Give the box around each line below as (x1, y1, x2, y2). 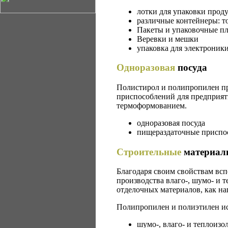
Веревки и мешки (137, 34, 198, 43)
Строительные (117, 146, 181, 157)
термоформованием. (117, 101, 187, 110)
